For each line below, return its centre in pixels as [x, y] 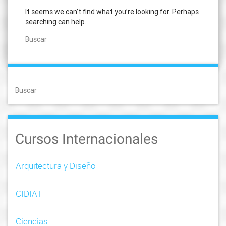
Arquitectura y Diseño [56, 165]
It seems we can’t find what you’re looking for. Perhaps [112, 11]
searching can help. [56, 21]
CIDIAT [29, 193]
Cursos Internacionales [87, 139]
